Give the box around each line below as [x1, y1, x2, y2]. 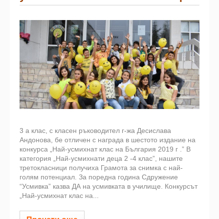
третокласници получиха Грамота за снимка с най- [20, 163, 183, 172]
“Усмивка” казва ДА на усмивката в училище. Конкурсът [20, 182, 197, 190]
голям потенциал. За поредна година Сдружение [20, 173, 178, 181]
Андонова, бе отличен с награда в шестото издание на [20, 135, 196, 144]
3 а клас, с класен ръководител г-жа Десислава [20, 126, 171, 134]
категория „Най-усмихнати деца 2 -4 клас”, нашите [20, 154, 183, 162]
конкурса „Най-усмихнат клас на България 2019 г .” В [20, 145, 191, 153]
